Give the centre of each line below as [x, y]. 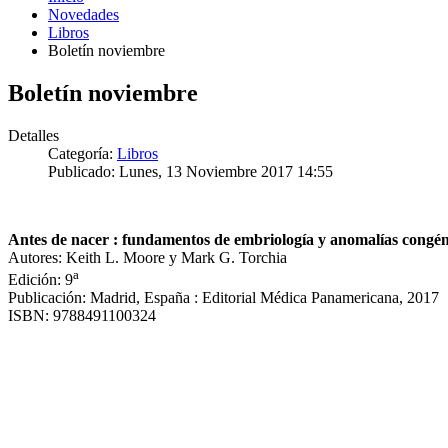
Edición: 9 [40, 279]
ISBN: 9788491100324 [82, 315]
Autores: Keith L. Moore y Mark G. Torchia [147, 257]
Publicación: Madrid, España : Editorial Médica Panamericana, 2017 [223, 297]
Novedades [83, 14]
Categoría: [82, 153]
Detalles [33, 135]
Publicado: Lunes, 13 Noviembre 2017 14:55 [190, 171]
